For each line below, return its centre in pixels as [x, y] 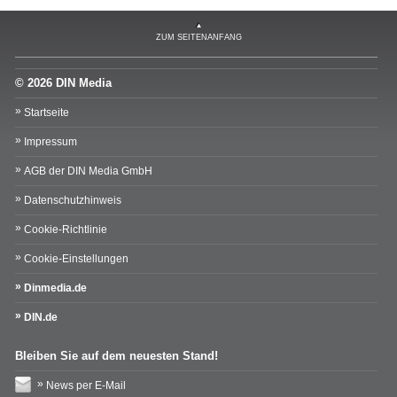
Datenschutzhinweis [73, 200]
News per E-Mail [86, 385]
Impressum [51, 141]
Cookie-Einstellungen [76, 258]
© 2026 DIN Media [63, 82]
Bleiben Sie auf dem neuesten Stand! [117, 355]
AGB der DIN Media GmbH [88, 171]
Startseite [47, 112]
